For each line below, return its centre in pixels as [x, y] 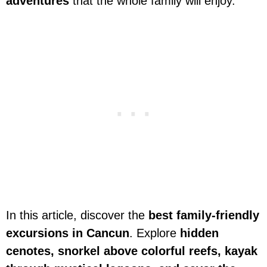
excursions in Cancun [68, 233]
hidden [198, 233]
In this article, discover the [75, 215]
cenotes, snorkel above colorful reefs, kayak [132, 251]
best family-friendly [202, 215]
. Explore [153, 233]
